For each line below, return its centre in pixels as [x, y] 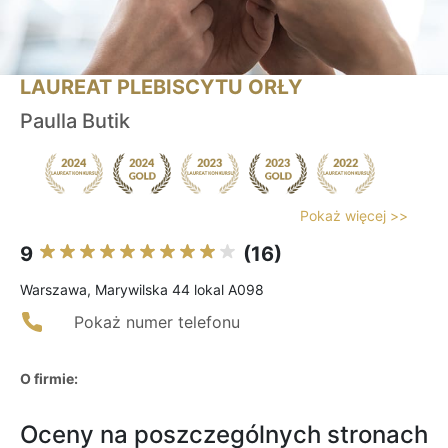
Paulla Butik [75, 121]
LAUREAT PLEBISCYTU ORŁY [161, 87]
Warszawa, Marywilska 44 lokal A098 [142, 290]
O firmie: [49, 379]
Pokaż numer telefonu [157, 322]
